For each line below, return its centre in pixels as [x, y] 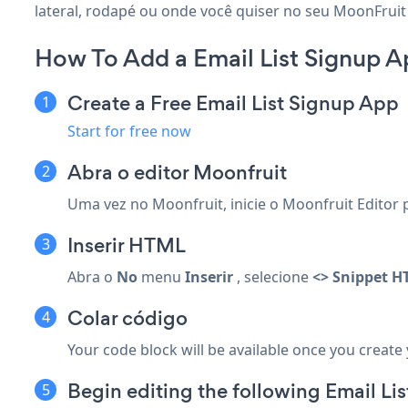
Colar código [127, 318]
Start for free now [129, 131]
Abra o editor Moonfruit [177, 172]
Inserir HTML [127, 245]
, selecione [273, 276]
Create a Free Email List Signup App [233, 103]
